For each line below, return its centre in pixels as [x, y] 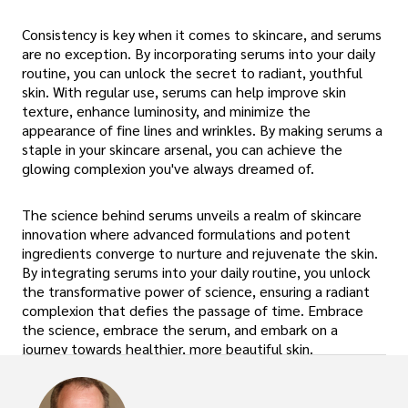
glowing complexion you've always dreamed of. [168, 168]
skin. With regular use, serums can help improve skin [184, 92]
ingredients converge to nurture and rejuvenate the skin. [200, 253]
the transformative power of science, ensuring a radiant [196, 291]
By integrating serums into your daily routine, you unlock [196, 272]
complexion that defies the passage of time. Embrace [193, 311]
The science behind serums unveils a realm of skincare [192, 215]
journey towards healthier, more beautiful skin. [168, 349]
